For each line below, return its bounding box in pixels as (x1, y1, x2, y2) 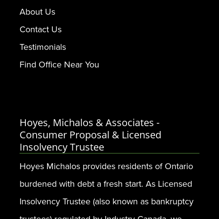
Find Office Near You (20, 58, 99, 71)
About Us (20, 5, 55, 18)
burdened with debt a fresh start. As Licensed (20, 177, 192, 190)
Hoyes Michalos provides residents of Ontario (20, 160, 193, 173)
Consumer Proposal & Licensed (20, 128, 161, 142)
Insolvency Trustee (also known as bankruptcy (20, 195, 194, 208)
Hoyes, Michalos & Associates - (20, 115, 159, 130)
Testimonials (20, 41, 66, 53)
